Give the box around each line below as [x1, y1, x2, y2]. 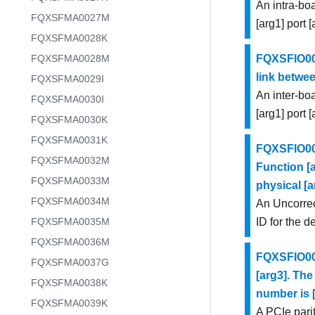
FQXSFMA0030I [31, 94, 104, 105]
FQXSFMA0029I [31, 73, 104, 84]
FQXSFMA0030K [31, 114, 108, 125]
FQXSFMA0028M [31, 53, 110, 64]
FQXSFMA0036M [31, 236, 110, 247]
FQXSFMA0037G [31, 257, 109, 268]
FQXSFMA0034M [31, 195, 110, 207]
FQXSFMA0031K [31, 134, 108, 146]
